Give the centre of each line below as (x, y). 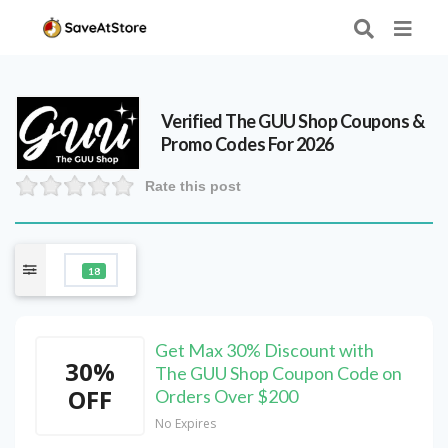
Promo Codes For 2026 (247, 143)
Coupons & (381, 120)
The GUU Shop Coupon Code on (278, 373)
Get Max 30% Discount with (264, 350)
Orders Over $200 (226, 396)
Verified (193, 120)
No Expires (185, 424)
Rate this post (193, 185)
